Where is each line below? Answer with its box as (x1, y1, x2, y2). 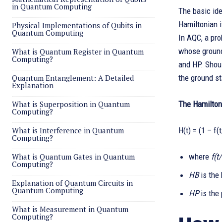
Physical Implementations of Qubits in (12, 20, 142, 30)
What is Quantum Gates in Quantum (12, 152, 135, 162)
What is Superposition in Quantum (12, 99, 130, 109)
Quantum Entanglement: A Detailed (12, 73, 134, 83)
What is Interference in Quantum (12, 125, 124, 135)
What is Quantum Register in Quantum (12, 47, 144, 56)
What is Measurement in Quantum (12, 204, 128, 214)
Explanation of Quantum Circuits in (12, 178, 133, 188)
